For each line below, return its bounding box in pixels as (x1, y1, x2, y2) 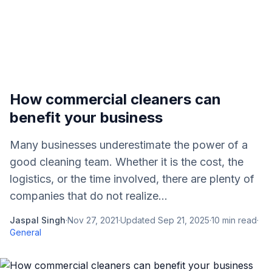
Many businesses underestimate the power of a (10, 138, 248, 151)
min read (220, 215, 257, 225)
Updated (120, 215, 158, 225)
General (10, 227, 41, 237)
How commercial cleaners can (10, 90, 221, 108)
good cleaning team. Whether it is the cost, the (10, 155, 243, 168)
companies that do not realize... (10, 189, 168, 202)
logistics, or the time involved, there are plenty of (10, 172, 254, 185)
